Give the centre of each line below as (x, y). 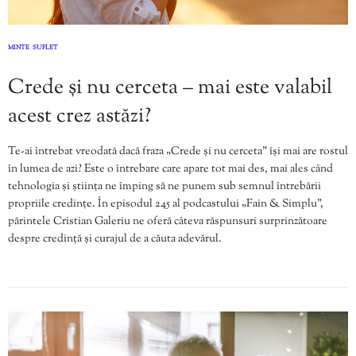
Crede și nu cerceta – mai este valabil (170, 88)
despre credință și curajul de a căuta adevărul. (115, 240)
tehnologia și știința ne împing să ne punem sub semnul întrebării (164, 187)
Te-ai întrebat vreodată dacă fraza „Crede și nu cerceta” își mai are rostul (178, 152)
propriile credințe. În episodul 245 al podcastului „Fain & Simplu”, (166, 205)
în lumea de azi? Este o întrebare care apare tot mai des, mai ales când (170, 170)
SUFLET (45, 48)
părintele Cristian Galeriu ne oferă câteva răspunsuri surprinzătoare (168, 222)
